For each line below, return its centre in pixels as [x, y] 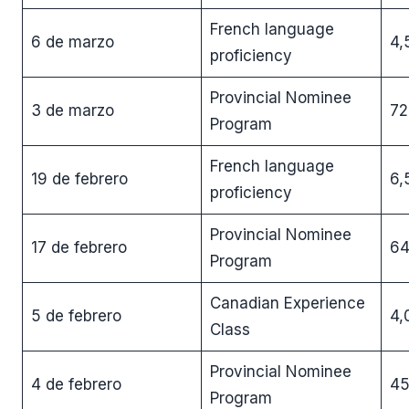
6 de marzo [72, 42]
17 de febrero [79, 247]
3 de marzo [72, 110]
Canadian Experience [287, 303]
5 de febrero [76, 315]
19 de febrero [79, 178]
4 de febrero [76, 384]
